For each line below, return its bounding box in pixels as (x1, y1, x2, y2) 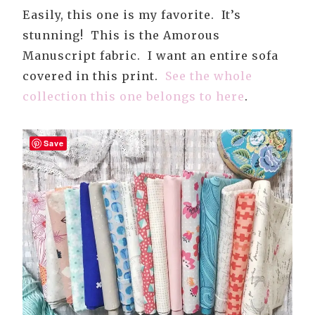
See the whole (162, 69, 252, 84)
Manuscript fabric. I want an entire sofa (22, 49, 278, 63)
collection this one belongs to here (22, 89, 245, 104)
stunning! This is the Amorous (22, 28, 220, 43)
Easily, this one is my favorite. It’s (22, 8, 241, 22)
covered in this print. (22, 69, 162, 84)
